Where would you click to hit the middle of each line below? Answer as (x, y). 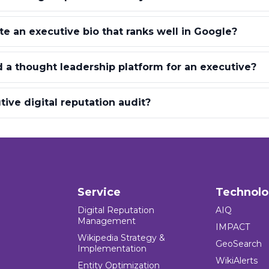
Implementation (112, 248)
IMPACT (232, 227)
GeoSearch (238, 243)
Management (107, 221)
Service (99, 192)
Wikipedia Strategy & (122, 237)
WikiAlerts (236, 260)
